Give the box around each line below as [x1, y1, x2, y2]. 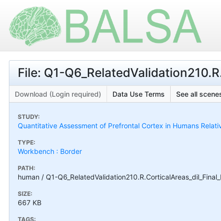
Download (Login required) [15, 89, 101, 98]
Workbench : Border [18, 147, 82, 155]
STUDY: [18, 112, 40, 120]
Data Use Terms [112, 89, 165, 98]
